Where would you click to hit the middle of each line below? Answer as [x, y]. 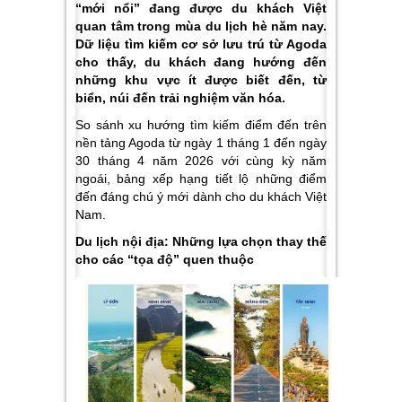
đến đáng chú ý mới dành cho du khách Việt [201, 197]
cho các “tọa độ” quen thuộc [165, 259]
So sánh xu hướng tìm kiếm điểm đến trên [201, 125]
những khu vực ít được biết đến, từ [201, 80]
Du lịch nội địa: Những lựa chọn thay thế [201, 241]
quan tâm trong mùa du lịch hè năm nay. [201, 26]
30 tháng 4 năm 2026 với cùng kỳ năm [201, 161]
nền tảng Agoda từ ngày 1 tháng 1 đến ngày [201, 143]
